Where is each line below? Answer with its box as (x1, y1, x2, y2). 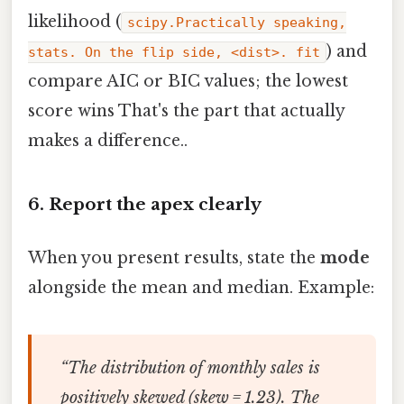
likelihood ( (28, 12, 121, 32)
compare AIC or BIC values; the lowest (28, 71, 348, 92)
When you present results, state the (28, 248, 320, 269)
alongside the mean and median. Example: (28, 278, 374, 298)
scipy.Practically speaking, (127, 14, 346, 32)
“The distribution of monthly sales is (60, 358, 320, 379)
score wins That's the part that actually (28, 101, 344, 122)
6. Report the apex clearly (28, 193, 262, 215)
